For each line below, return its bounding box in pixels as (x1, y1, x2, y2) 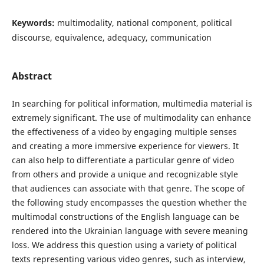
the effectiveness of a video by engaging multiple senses (11, 126, 237, 138)
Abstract (11, 70, 52, 83)
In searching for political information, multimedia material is (11, 98, 252, 110)
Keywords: (11, 17, 57, 29)
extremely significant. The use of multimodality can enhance (11, 112, 251, 124)
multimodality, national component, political (57, 17, 232, 29)
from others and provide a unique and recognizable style (11, 169, 238, 180)
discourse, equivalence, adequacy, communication (11, 32, 212, 44)
